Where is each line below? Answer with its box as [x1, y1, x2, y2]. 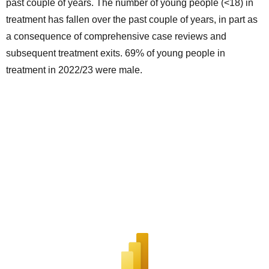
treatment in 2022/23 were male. [6, 65, 142, 76]
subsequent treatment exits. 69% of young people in [6, 48, 225, 59]
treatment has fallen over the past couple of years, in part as [6, 14, 258, 25]
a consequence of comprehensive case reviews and [6, 31, 226, 42]
